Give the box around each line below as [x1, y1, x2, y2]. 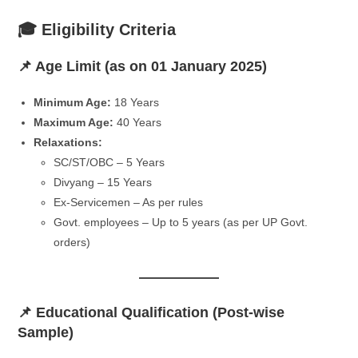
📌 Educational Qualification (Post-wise [18, 304, 285, 320]
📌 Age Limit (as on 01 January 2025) [18, 58, 268, 74]
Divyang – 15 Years [54, 175, 153, 189]
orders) [54, 235, 91, 249]
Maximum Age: [34, 115, 114, 129]
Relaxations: [34, 135, 103, 149]
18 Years [111, 95, 160, 109]
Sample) [18, 324, 74, 340]
